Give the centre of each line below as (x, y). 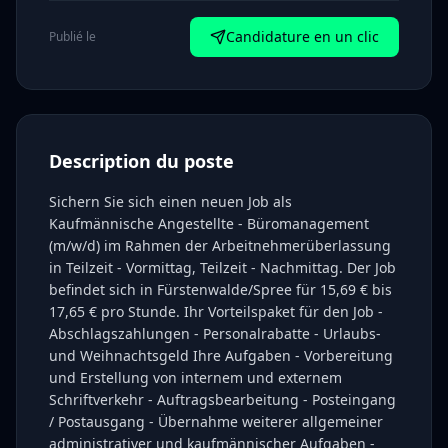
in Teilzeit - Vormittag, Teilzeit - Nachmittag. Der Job (222, 267)
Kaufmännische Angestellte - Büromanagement (209, 223)
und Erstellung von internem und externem (195, 377)
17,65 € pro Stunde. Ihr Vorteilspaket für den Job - (216, 311)
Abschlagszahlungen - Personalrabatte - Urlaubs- (215, 333)
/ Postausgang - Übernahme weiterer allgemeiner (216, 421)
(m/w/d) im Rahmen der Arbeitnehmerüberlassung (220, 245)
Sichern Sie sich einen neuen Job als (170, 201)
